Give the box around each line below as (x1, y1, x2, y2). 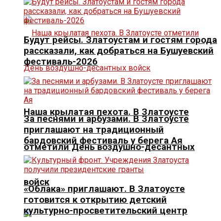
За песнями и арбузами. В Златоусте (24, 113, 189, 125)
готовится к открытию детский (24, 194, 167, 205)
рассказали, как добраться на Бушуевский (24, 45, 214, 56)
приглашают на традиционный (24, 124, 164, 136)
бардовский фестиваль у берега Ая (24, 135, 183, 147)
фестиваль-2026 (24, 56, 98, 67)
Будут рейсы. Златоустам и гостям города (24, 34, 217, 45)
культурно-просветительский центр (24, 205, 187, 216)
